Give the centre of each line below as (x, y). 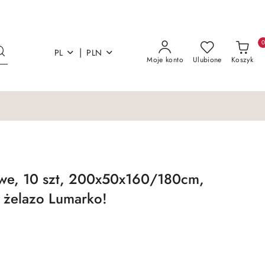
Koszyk (242, 60)
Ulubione (207, 60)
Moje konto (165, 60)
